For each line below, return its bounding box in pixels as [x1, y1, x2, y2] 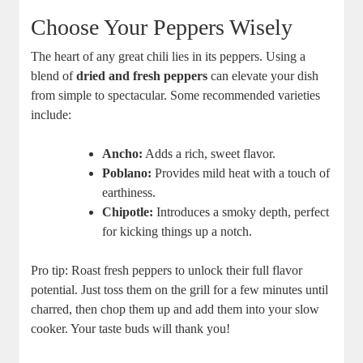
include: [31, 108, 72, 122]
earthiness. [102, 186, 156, 200]
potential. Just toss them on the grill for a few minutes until [31, 283, 329, 297]
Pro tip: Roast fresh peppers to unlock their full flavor [31, 263, 303, 278]
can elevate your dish [207, 69, 319, 83]
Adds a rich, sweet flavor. [143, 147, 276, 161]
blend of [31, 69, 77, 83]
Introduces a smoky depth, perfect [153, 205, 330, 220]
